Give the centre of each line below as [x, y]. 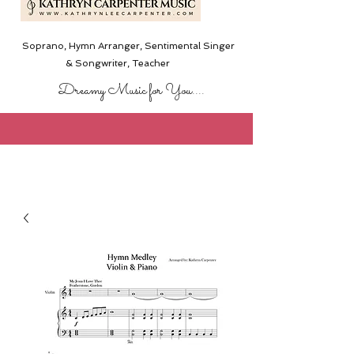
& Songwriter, [97, 63]
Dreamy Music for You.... [131, 91]
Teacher [149, 63]
